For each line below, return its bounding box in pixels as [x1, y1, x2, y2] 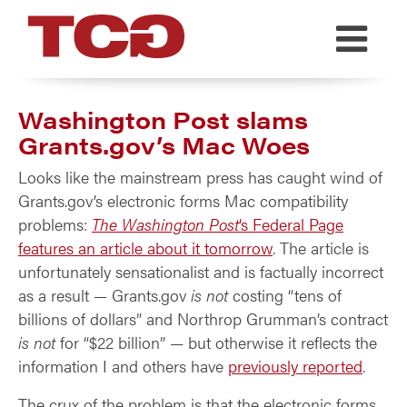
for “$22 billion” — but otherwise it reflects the [55, 331, 377, 353]
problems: [18, 213, 92, 235]
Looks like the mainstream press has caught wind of [18, 165, 382, 188]
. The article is [273, 236, 369, 259]
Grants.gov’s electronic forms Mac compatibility [18, 189, 348, 212]
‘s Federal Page [239, 213, 343, 235]
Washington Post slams [18, 103, 308, 136]
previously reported [228, 354, 362, 377]
